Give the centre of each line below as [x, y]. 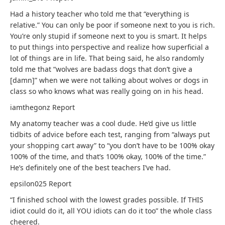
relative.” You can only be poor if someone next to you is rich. [113, 25]
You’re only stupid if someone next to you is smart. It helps [108, 36]
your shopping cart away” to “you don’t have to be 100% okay [112, 145]
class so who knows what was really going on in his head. [107, 91]
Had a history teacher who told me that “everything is [100, 14]
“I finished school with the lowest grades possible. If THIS [107, 200]
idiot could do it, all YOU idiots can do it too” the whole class [111, 211]
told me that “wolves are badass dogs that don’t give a [101, 69]
